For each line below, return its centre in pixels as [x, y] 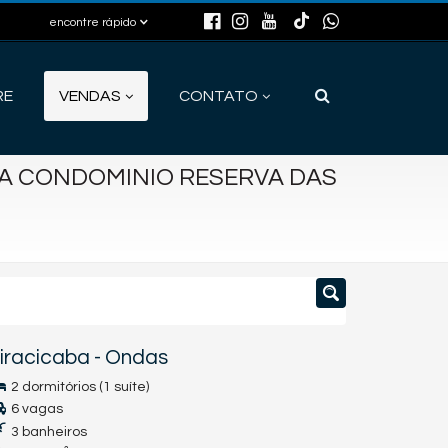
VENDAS [90, 96]
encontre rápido [92, 22]
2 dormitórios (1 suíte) [78, 387]
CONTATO [218, 96]
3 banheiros [47, 432]
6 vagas [35, 409]
